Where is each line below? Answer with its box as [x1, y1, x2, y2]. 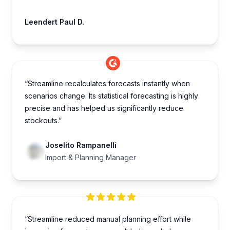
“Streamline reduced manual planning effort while [25, 215, 191, 224]
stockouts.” [25, 116, 62, 125]
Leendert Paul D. [25, 17, 84, 27]
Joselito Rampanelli [45, 141, 117, 150]
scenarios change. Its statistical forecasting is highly [25, 91, 198, 101]
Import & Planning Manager [45, 153, 136, 162]
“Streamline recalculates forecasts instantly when [25, 79, 190, 88]
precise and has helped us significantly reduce [25, 104, 183, 113]
